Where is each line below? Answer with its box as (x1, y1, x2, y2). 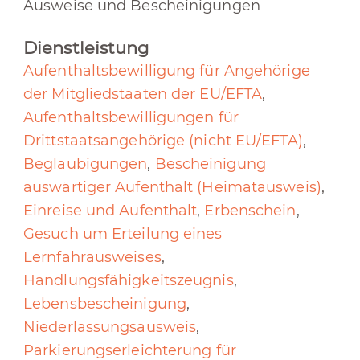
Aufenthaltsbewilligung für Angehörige (23, 62, 310, 80)
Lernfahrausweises (23, 248, 162, 267)
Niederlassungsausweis (23, 318, 197, 337)
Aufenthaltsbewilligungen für (23, 108, 239, 127)
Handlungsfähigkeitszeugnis (23, 272, 234, 290)
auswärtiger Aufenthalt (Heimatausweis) (23, 178, 321, 197)
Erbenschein (204, 202, 297, 220)
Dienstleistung (23, 38, 149, 59)
